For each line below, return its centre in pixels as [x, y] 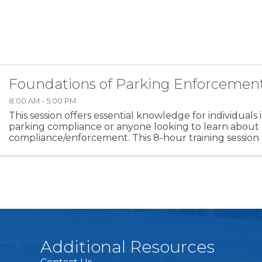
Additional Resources [128, 247]
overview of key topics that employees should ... [120, 149]
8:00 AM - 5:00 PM [43, 101]
